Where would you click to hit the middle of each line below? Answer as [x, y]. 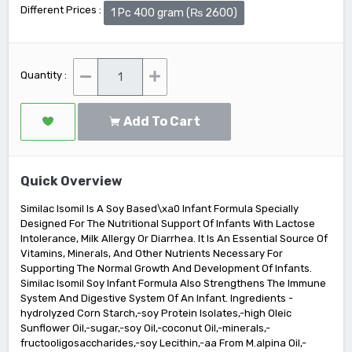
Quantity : [44, 75]
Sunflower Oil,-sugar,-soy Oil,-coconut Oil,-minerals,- [145, 328]
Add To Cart [165, 121]
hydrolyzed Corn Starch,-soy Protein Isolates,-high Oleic [156, 313]
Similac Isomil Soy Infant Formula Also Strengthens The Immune [173, 283]
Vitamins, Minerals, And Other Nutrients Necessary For [152, 253]
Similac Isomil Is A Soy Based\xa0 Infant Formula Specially [159, 209]
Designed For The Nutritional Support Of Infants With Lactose [168, 224]
